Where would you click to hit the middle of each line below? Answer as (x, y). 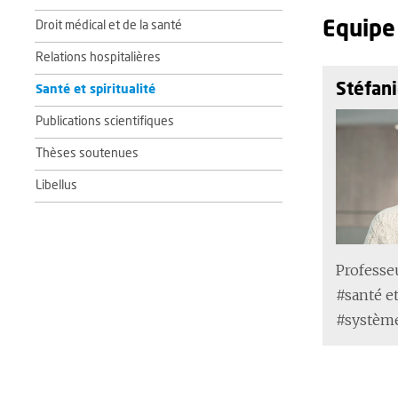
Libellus (56, 186)
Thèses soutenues (87, 154)
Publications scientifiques (105, 122)
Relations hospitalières (98, 58)
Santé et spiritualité (96, 90)
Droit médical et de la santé (109, 26)
